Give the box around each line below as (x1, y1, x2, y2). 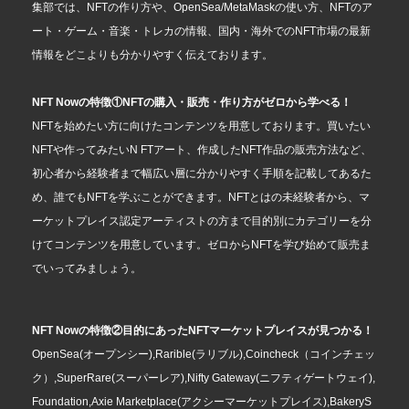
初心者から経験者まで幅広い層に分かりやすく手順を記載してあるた (32, 167, 372, 181)
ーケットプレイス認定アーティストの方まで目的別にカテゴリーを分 (32, 215, 372, 228)
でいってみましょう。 (32, 262, 142, 276)
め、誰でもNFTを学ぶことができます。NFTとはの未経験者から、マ (32, 191, 370, 204)
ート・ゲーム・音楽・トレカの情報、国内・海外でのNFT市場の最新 (32, 25, 371, 38)
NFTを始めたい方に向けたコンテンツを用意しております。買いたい (32, 120, 371, 133)
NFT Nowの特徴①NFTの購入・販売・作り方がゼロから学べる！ (32, 96, 351, 110)
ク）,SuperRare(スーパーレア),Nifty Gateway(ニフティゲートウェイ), (32, 372, 375, 385)
